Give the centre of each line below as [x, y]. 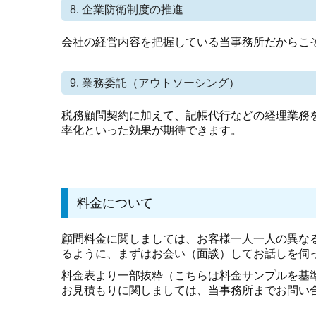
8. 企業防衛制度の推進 [127, 10]
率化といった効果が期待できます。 [152, 130]
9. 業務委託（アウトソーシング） [155, 83]
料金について [115, 203]
